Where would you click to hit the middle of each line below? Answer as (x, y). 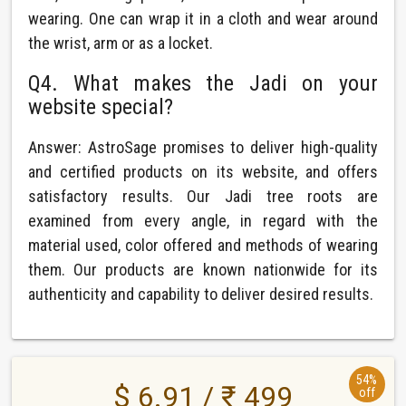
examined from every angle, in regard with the (203, 221)
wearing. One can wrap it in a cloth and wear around (203, 19)
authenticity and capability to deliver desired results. (201, 294)
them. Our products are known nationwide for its (203, 270)
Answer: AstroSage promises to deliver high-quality (203, 147)
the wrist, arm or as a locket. (121, 43)
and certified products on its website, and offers (203, 172)
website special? (101, 107)
